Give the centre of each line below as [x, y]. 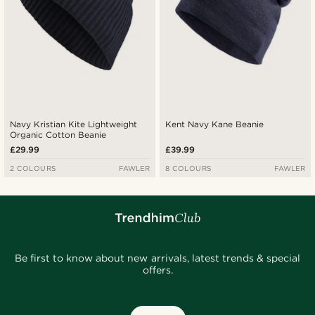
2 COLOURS [33, 168]
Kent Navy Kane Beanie [215, 124]
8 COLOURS [188, 168]
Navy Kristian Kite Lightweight [74, 124]
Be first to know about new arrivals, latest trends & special [157, 258]
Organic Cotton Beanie [58, 134]
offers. [157, 270]
